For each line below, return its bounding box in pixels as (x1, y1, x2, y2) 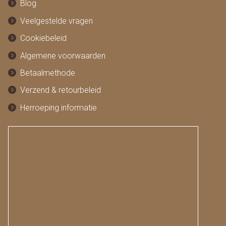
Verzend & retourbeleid (20, 85, 101, 95)
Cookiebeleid (20, 33, 67, 43)
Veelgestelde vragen (20, 16, 93, 26)
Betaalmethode (20, 68, 75, 78)
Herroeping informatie (20, 102, 97, 112)
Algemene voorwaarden (20, 50, 105, 61)
